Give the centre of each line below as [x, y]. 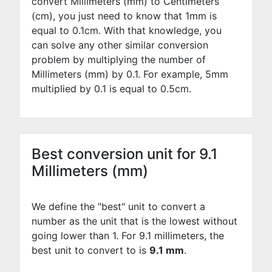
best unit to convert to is [90, 250]
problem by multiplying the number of [119, 59]
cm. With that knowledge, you [153, 30]
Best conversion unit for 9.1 [124, 154]
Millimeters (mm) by [79, 74]
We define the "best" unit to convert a [118, 206]
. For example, [172, 74]
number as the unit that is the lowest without [134, 221]
